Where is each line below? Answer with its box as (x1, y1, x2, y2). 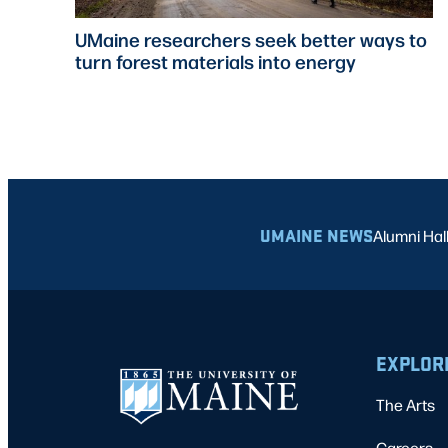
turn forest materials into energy (75, 48, 357, 75)
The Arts (376, 394, 435, 416)
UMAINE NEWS (260, 223, 373, 248)
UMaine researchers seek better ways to (75, 26, 428, 53)
